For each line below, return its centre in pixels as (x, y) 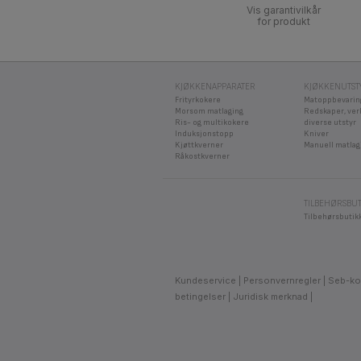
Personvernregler (282, 281)
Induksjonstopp (204, 134)
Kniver (316, 134)
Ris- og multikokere (212, 123)
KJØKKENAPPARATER (215, 87)
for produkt (284, 22)
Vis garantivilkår (284, 10)
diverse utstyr (330, 123)
